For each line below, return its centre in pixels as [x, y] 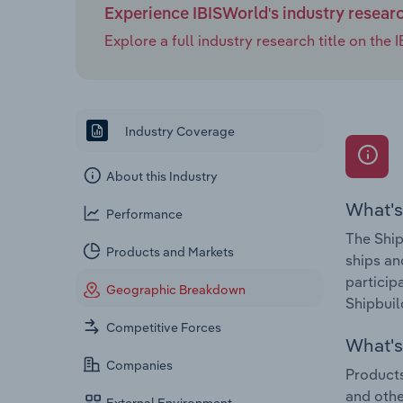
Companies [140, 366]
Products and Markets [170, 252]
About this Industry [162, 177]
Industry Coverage [179, 131]
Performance [145, 215]
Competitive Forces [164, 328]
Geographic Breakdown [176, 290]
